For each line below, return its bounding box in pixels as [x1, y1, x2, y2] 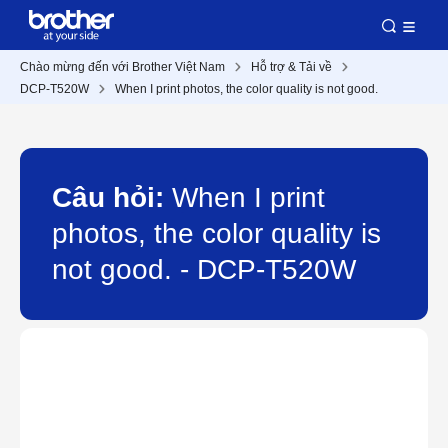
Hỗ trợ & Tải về [251, 60, 332, 74]
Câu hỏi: [52, 182, 172, 213]
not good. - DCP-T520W [52, 254, 356, 285]
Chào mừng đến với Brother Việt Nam [20, 60, 225, 74]
